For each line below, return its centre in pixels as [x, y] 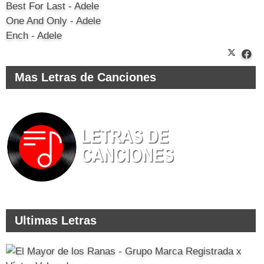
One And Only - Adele [53, 21]
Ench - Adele [34, 35]
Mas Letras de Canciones [85, 77]
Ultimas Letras [56, 220]
